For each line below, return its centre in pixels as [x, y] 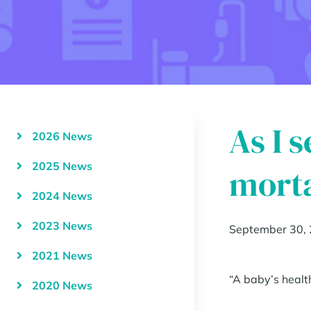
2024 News [62, 196]
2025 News [62, 166]
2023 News [62, 226]
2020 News [62, 286]
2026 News [62, 136]
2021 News [62, 256]
